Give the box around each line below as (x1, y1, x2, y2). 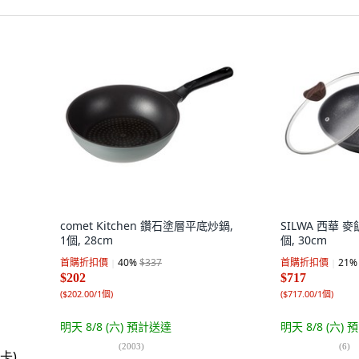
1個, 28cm (60, 232, 113, 248)
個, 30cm (280, 232, 327, 248)
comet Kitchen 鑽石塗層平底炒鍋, (60, 218, 233, 233)
